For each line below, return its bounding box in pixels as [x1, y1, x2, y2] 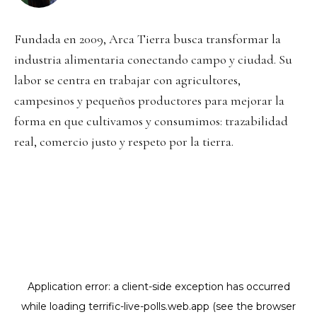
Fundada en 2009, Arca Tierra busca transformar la [14, 31, 281, 47]
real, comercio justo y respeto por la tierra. [14, 134, 234, 150]
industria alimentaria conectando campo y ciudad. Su [14, 52, 292, 68]
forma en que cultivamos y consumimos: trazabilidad [14, 113, 288, 129]
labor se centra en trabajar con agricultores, [14, 72, 241, 88]
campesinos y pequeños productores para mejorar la [14, 93, 284, 109]
